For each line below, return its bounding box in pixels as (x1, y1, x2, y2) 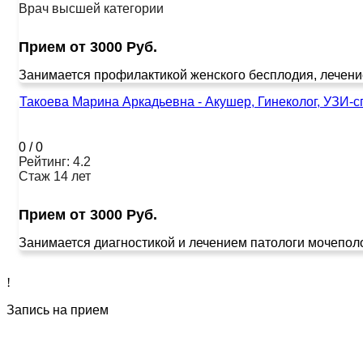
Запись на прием (6, 302, 109, 317)
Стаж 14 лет (19, 169, 91, 183)
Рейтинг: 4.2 (19, 154, 91, 169)
